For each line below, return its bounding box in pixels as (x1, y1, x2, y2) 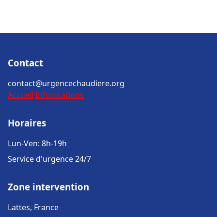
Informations (35, 90, 84, 100)
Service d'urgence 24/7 (8, 154, 91, 164)
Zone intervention (8, 181, 89, 193)
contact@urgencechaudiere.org (8, 78, 124, 89)
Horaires (8, 117, 46, 129)
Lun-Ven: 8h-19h (8, 138, 67, 149)
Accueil (8, 90, 33, 100)
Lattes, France (8, 202, 59, 213)
